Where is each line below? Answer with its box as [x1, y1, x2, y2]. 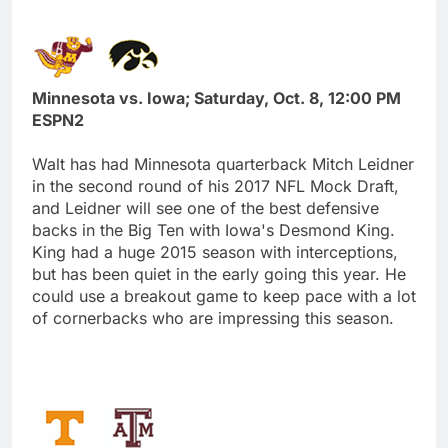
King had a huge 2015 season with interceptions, [32, 241, 398, 262]
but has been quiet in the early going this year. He [32, 263, 406, 284]
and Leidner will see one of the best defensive [32, 197, 379, 218]
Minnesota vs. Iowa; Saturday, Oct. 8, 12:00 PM [32, 87, 401, 108]
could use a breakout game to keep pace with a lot [32, 285, 416, 306]
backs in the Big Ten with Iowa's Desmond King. [32, 219, 395, 240]
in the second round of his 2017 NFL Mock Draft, [32, 175, 399, 196]
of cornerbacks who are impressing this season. [32, 307, 394, 328]
